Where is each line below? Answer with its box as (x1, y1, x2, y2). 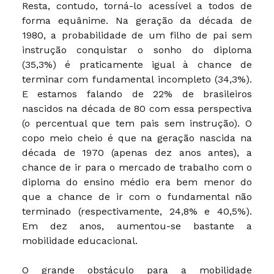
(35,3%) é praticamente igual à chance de (21, 59, 253, 71)
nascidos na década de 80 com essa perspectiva (21, 103, 253, 115)
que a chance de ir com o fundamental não (21, 191, 253, 203)
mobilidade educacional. (21, 235, 138, 247)
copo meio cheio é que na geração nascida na (21, 132, 253, 144)
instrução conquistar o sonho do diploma (21, 44, 253, 56)
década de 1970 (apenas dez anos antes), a (21, 147, 253, 159)
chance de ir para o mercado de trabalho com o (21, 161, 253, 174)
